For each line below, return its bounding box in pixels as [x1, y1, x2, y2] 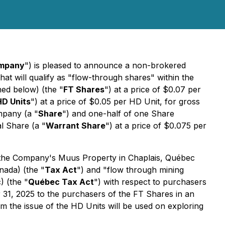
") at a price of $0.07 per [104, 84, 201, 94]
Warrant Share [46, 121, 105, 131]
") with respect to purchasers [94, 177, 206, 187]
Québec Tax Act [28, 177, 94, 187]
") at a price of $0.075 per [105, 121, 206, 131]
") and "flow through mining [77, 165, 184, 175]
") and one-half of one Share [62, 108, 174, 119]
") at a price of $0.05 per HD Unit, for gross [31, 96, 200, 106]
